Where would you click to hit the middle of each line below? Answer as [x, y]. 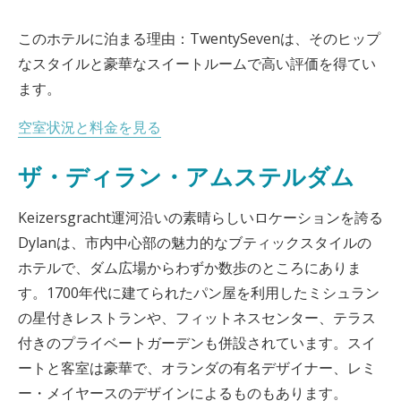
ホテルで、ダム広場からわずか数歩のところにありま [190, 268]
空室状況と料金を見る [90, 127]
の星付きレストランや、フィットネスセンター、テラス [197, 318]
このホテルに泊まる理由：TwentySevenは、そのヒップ [199, 38]
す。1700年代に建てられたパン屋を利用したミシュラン [199, 293]
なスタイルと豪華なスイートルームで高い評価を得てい [197, 64]
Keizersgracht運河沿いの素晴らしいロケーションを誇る [200, 218]
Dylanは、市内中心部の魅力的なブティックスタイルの [195, 243]
